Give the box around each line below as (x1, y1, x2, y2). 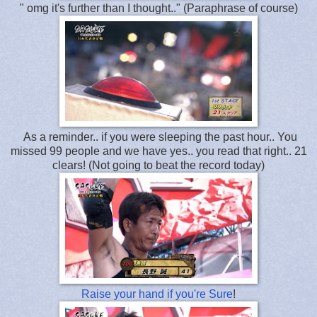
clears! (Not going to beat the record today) (52, 158, 265, 171)
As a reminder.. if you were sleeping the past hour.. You (20, 130, 297, 143)
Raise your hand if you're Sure (81, 287, 233, 300)
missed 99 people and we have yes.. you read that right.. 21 (10, 144, 307, 157)
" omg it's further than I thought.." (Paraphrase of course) (19, 1, 298, 14)
